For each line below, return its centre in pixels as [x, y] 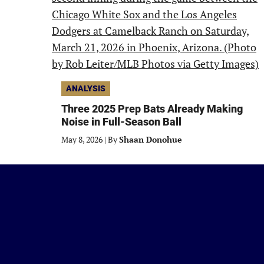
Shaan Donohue [151, 139]
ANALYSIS [86, 88]
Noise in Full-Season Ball [121, 122]
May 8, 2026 [82, 139]
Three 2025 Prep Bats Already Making [152, 109]
